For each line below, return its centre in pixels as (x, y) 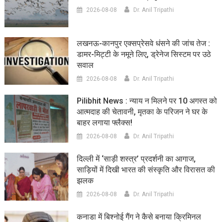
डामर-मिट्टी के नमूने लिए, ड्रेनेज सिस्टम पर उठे (144, 54)
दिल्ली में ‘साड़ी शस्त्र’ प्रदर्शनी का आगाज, (137, 159)
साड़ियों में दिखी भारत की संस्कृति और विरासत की (146, 170)
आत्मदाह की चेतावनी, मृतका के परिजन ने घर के (142, 112)
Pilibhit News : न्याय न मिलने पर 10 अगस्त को (147, 101)
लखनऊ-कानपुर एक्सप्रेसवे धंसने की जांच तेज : (144, 43)
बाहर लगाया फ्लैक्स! (105, 123)
